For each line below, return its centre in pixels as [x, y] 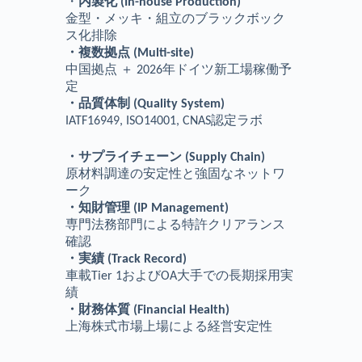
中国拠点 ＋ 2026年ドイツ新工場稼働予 [178, 71]
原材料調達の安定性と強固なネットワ [175, 175]
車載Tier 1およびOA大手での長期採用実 [179, 277]
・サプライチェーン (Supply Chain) [165, 158]
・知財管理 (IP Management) [147, 209]
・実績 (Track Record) [126, 260]
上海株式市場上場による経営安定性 [168, 328]
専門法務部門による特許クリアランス [175, 226]
